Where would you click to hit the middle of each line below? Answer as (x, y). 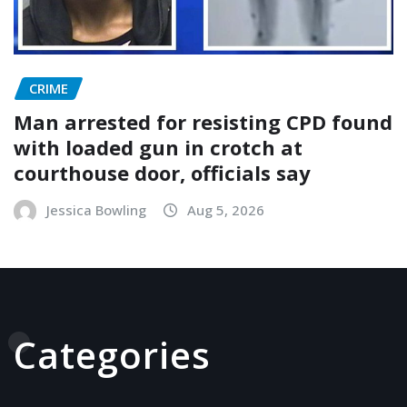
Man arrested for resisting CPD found (203, 121)
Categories (112, 354)
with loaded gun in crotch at (158, 147)
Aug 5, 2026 (226, 209)
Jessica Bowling (96, 209)
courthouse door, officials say (162, 172)
